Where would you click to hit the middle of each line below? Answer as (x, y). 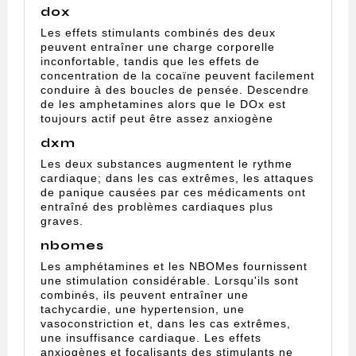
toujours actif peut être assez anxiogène (157, 119)
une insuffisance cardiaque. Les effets (151, 338)
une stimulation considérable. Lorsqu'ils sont (170, 281)
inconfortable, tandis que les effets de (150, 62)
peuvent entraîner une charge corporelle (158, 47)
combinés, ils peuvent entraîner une (145, 295)
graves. (62, 221)
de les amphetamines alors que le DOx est (163, 104)
